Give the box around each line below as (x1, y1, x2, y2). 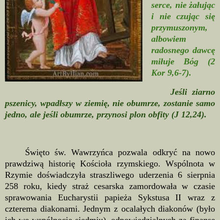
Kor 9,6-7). (151, 67, 192, 78)
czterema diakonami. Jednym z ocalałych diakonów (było (5, 204, 215, 214)
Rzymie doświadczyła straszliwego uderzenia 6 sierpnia (5, 170, 215, 180)
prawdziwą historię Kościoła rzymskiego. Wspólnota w (5, 159, 215, 169)
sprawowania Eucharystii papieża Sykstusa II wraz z (5, 192, 215, 203)
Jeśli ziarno (170, 86, 216, 97)
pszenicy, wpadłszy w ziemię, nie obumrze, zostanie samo (5, 98, 215, 108)
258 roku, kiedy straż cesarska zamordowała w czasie (5, 181, 215, 192)
